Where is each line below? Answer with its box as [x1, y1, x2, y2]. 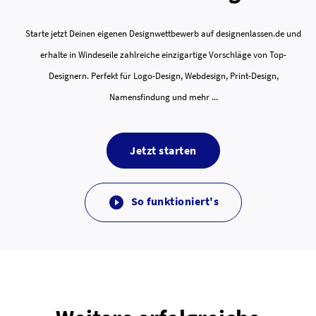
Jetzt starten [135, 142, 197, 157]
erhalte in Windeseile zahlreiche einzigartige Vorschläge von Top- [40, 48, 286, 61]
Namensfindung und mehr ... [109, 90, 218, 103]
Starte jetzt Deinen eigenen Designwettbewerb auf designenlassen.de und [25, 27, 301, 39]
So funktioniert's [128, 193, 219, 208]
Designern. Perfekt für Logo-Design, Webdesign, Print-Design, [48, 69, 279, 82]
